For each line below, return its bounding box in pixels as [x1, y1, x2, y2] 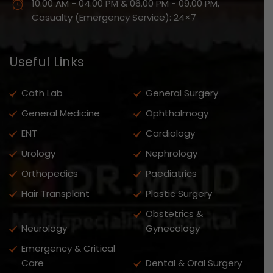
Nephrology [145, 146, 197, 160]
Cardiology [145, 126, 195, 140]
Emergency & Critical [21, 241, 115, 255]
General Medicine [21, 106, 100, 119]
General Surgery [145, 86, 218, 99]
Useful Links [9, 52, 84, 71]
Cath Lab [21, 86, 63, 99]
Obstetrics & [145, 207, 203, 220]
